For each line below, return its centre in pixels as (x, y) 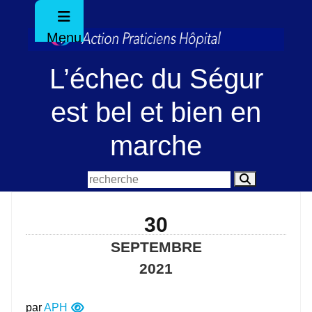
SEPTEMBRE (156, 247)
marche (156, 145)
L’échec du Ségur (156, 78)
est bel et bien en (156, 112)
